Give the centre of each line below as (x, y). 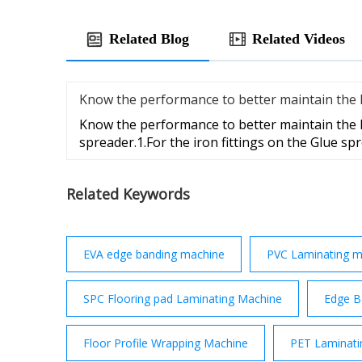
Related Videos (299, 39)
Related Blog (149, 39)
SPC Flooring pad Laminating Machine (183, 299)
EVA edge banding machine (154, 255)
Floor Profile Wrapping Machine (166, 343)
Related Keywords (128, 194)
